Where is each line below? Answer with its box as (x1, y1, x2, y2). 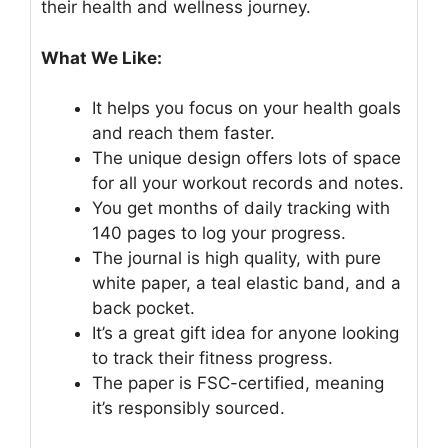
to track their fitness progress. (92, 348, 333, 369)
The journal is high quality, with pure (92, 248, 381, 269)
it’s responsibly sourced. (92, 398, 285, 419)
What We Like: (41, 47, 162, 68)
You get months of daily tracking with (92, 198, 390, 219)
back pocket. (92, 298, 195, 319)
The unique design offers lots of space (92, 148, 401, 169)
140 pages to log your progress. (92, 223, 346, 244)
